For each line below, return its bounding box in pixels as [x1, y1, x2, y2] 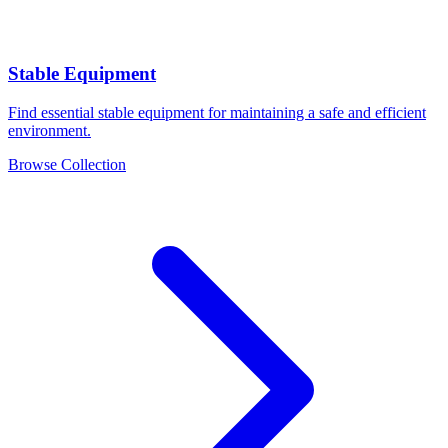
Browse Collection [8, 155, 126, 173]
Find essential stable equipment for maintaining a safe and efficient [8, 103, 426, 121]
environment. [8, 121, 91, 139]
